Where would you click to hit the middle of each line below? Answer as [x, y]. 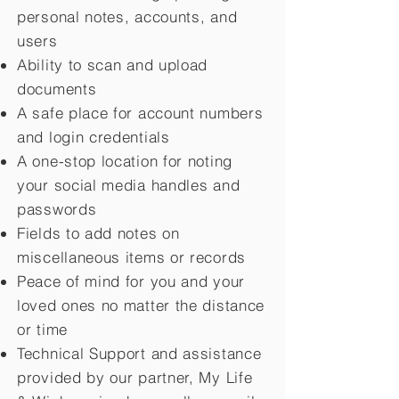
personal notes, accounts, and [127, 16]
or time [42, 329]
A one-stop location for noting [125, 161]
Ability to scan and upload [113, 65]
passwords [57, 209]
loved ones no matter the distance [141, 305]
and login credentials [94, 137]
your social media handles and [129, 185]
